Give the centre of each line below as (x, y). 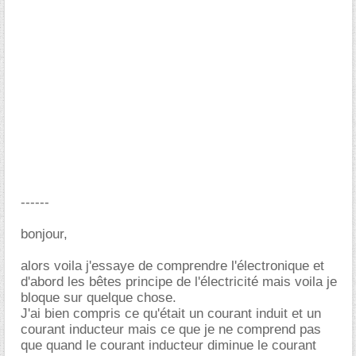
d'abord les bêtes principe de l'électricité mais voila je (179, 282)
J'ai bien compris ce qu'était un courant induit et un (171, 313)
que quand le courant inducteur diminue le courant (168, 345)
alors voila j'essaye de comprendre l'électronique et (172, 266)
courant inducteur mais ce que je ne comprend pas (171, 329)
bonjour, (44, 234)
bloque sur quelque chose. (99, 298)
